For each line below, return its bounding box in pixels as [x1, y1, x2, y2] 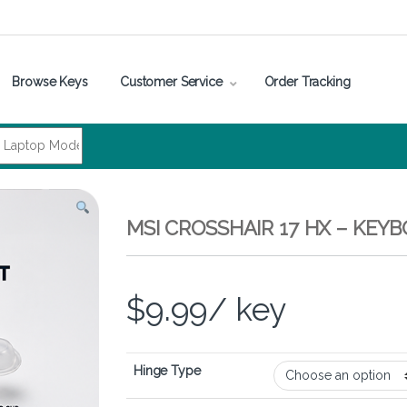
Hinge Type [134, 363, 201, 379]
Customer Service [119, 74, 223, 90]
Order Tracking [263, 74, 351, 90]
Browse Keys [12, 74, 88, 90]
